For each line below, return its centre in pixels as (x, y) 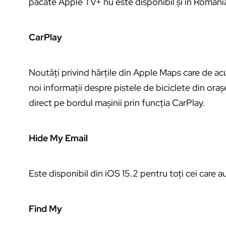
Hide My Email (58, 138)
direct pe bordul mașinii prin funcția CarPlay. (117, 103)
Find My (45, 209)
